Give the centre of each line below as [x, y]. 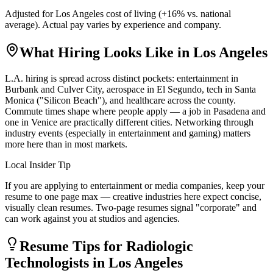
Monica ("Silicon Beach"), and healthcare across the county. [120, 100]
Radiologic [160, 246]
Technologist [44, 262]
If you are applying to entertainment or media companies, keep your [135, 185]
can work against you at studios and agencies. [92, 218]
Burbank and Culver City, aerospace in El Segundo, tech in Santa [130, 89]
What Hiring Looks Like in [106, 52]
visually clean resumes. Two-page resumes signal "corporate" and [131, 207]
